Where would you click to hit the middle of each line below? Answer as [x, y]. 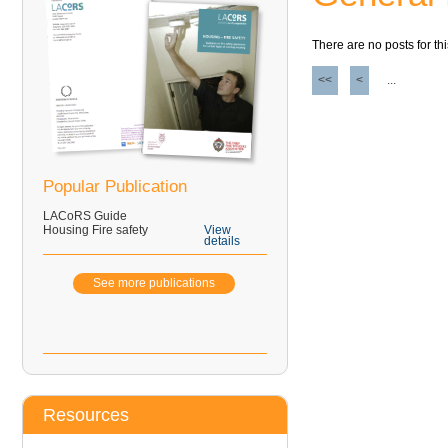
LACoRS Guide [85, 216]
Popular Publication [115, 186]
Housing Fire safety [95, 230]
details [222, 241]
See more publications [154, 283]
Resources [86, 415]
